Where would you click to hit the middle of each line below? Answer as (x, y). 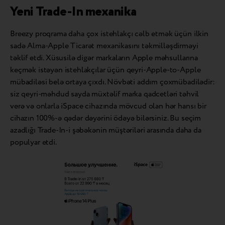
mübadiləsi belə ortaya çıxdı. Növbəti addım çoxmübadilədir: (113, 82)
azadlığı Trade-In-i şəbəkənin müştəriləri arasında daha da (106, 130)
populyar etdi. (33, 142)
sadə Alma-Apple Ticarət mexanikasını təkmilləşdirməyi (104, 46)
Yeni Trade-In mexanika (73, 12)
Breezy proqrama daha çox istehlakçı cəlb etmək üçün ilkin (109, 34)
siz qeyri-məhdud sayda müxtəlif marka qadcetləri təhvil (105, 94)
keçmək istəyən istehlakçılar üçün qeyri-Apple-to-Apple (105, 70)
